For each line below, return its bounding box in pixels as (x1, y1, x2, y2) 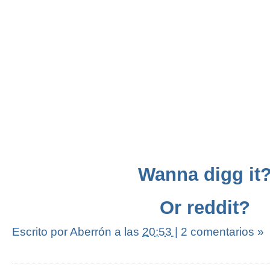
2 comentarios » (181, 225, 264, 238)
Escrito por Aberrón (12, 225, 115, 238)
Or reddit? (160, 196, 250, 218)
